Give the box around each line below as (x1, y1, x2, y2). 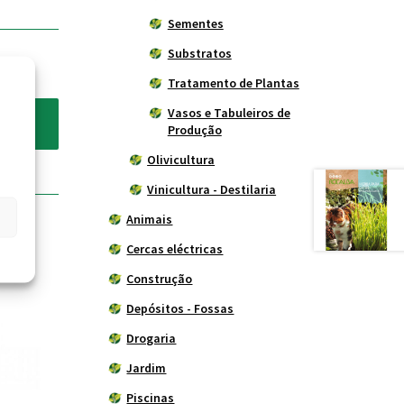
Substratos (167, 45, 232, 62)
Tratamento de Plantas (167, 75, 299, 92)
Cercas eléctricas (126, 241, 224, 258)
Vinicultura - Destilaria (147, 181, 277, 198)
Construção (126, 271, 193, 288)
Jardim (126, 360, 167, 377)
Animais (126, 211, 173, 228)
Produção (167, 122, 222, 139)
